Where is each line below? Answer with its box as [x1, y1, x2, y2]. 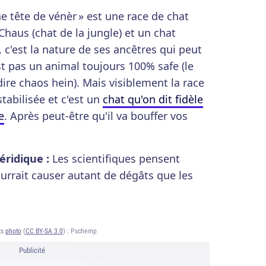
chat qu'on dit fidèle [103, 92, 203, 106]
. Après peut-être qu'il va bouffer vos [4, 109, 188, 123]
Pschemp [70, 226, 97, 235]
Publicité [19, 245, 45, 255]
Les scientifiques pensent [52, 151, 180, 166]
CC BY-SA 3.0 [25, 226, 63, 235]
